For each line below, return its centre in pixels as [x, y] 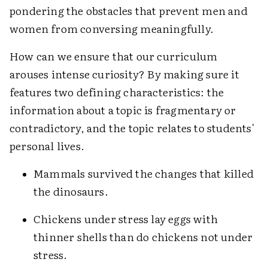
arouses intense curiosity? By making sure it [124, 74]
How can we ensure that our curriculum [114, 56]
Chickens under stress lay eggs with [126, 219]
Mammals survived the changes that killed [144, 173]
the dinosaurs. [71, 191]
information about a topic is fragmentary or [123, 110]
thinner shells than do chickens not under [143, 237]
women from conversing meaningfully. [112, 28]
